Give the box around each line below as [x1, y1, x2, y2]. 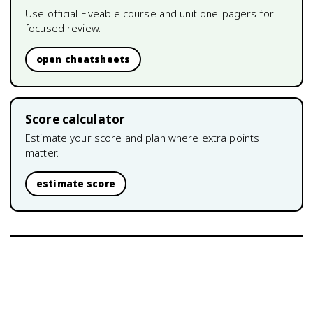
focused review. [25, 21, 101, 35]
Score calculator [25, 111, 126, 127]
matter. [25, 145, 59, 159]
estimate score [36, 177, 115, 190]
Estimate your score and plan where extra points [25, 131, 260, 145]
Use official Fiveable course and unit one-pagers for [25, 6, 274, 20]
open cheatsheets [36, 53, 131, 66]
